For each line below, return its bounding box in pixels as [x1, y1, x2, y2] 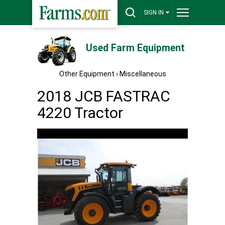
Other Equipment [59, 70, 115, 78]
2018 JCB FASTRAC [37, 87, 170, 105]
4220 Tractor [37, 104, 123, 122]
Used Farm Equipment [85, 42, 185, 54]
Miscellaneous [119, 70, 166, 78]
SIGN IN [144, 9, 164, 16]
